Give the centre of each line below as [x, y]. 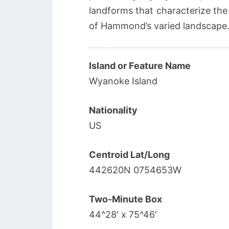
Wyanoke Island [123, 81]
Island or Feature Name [140, 66]
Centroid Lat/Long [129, 155]
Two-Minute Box [125, 199]
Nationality [113, 110]
